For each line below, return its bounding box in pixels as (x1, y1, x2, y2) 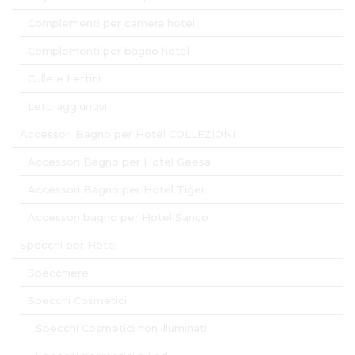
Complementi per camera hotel (28, 17, 195, 30)
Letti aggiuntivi (28, 100, 107, 113)
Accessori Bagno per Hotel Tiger (28, 183, 205, 197)
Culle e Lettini (28, 72, 101, 86)
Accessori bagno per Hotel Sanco (28, 211, 208, 224)
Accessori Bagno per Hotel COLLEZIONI (20, 128, 235, 141)
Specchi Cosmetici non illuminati (36, 322, 207, 335)
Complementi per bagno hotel (28, 44, 189, 58)
